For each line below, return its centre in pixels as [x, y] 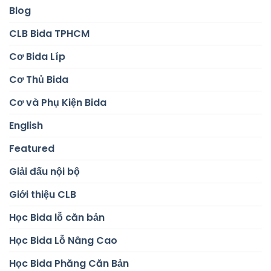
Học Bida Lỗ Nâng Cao [63, 240]
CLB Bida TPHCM [49, 33]
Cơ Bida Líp [37, 56]
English [26, 125]
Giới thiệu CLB [43, 194]
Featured [32, 148]
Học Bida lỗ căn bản [57, 217]
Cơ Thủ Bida [39, 79]
